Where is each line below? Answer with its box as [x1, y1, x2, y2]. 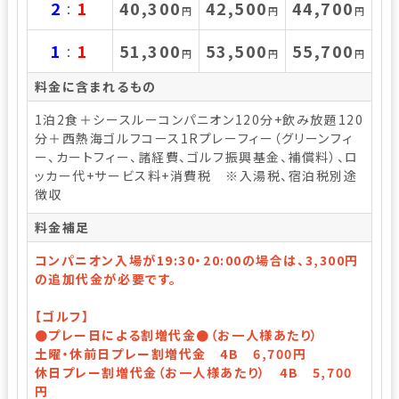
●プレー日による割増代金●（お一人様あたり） [34, 325, 319, 344]
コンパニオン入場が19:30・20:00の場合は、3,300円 [34, 250, 359, 269]
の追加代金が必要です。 [34, 269, 177, 288]
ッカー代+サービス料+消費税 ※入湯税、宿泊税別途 [34, 166, 358, 184]
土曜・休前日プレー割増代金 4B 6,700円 [34, 344, 307, 362]
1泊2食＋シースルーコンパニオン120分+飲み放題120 [34, 110, 364, 128]
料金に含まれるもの [34, 77, 157, 95]
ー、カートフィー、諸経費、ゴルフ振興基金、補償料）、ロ [34, 147, 359, 166]
